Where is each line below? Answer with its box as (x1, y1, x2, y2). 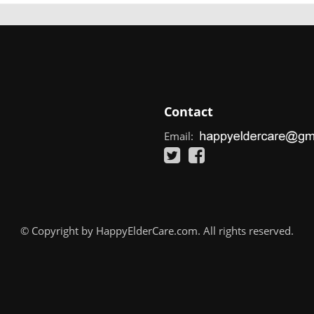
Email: (164, 128, 196, 143)
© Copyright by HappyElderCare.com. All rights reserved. (20, 223, 294, 238)
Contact (164, 102, 213, 120)
